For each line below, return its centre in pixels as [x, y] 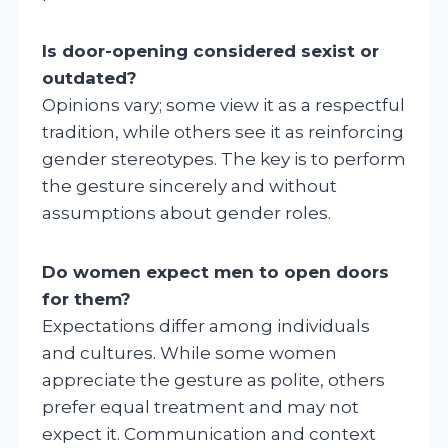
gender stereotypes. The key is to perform [224, 158]
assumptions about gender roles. [186, 212]
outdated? [89, 77]
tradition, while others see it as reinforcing [223, 131]
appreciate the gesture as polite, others [213, 379]
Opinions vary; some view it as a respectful [223, 104]
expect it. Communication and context [209, 433]
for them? [86, 298]
